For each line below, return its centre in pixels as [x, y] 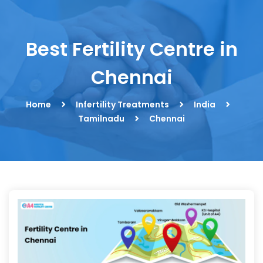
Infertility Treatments [122, 104]
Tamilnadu [101, 119]
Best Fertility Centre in [131, 49]
